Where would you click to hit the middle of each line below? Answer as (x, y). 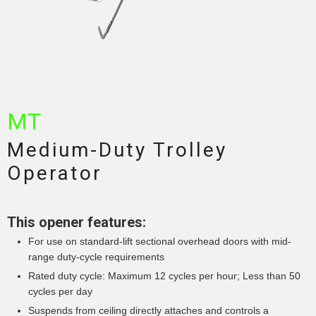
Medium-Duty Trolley (117, 150)
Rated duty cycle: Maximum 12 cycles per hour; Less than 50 (164, 276)
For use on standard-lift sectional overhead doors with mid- (160, 242)
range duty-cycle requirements (96, 257)
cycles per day (60, 292)
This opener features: (77, 223)
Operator (55, 174)
